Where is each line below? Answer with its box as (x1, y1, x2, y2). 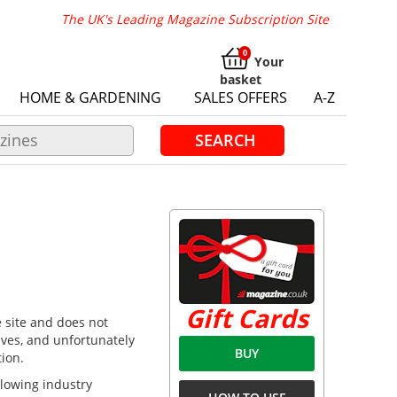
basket (220, 71, 262, 88)
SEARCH (194, 129, 256, 151)
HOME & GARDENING (19, 88, 161, 107)
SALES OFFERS (194, 88, 287, 107)
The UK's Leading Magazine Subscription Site (61, 11, 329, 27)
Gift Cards (185, 301, 308, 335)
